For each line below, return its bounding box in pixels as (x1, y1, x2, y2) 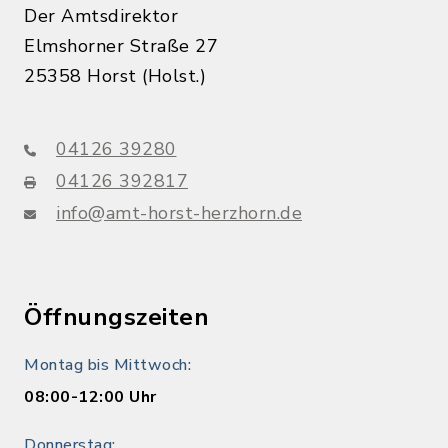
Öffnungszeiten (24, 301, 209, 333)
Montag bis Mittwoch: (24, 354, 191, 376)
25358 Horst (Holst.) (24, 64, 206, 88)
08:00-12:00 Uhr (24, 386, 157, 408)
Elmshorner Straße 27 (24, 34, 218, 58)
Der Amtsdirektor (24, 4, 178, 28)
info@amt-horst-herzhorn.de (56, 201, 302, 225)
